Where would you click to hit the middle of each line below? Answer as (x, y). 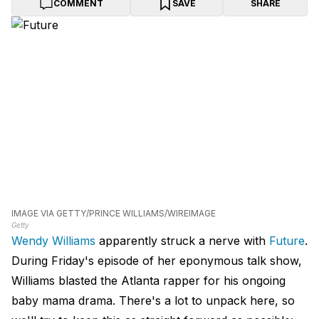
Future (287, 241)
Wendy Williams (53, 241)
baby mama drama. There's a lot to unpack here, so (153, 301)
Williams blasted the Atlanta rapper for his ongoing (148, 281)
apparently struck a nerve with (182, 241)
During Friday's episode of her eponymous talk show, (157, 261)
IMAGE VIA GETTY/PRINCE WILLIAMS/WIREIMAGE (114, 214)
